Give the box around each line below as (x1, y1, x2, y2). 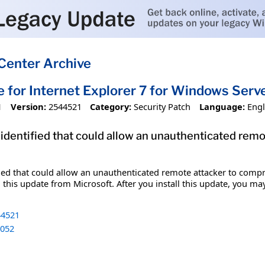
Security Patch (134, 100, 191, 112)
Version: (10, 100, 46, 112)
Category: (90, 100, 132, 112)
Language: (199, 100, 245, 112)
